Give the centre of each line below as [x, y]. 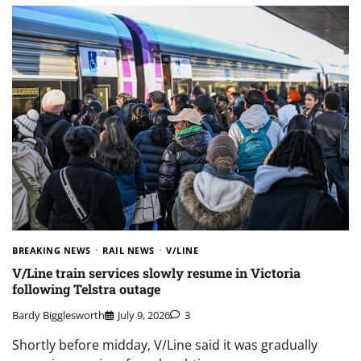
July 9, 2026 [144, 315]
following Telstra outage [86, 289]
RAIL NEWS [129, 250]
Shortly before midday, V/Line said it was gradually [165, 345]
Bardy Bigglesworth [58, 315]
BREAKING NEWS [52, 250]
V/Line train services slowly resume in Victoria [156, 273]
